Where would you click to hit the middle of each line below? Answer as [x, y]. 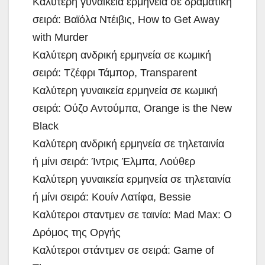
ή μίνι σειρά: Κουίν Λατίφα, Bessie [112, 197]
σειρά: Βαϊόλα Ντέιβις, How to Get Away [126, 19]
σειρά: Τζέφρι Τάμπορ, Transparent [115, 72]
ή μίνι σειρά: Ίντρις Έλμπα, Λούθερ [114, 161]
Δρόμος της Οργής [77, 232]
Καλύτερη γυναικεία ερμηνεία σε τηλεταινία [132, 179]
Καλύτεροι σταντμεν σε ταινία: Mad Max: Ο [132, 214]
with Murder [60, 37]
